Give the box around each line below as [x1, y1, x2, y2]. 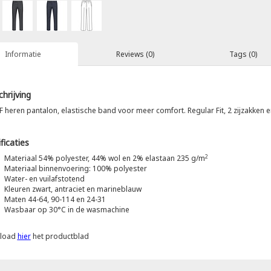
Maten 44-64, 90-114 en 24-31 [4, 194, 106, 205]
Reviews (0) [116, 49, 154, 60]
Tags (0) [229, 49, 257, 60]
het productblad [30, 231, 89, 242]
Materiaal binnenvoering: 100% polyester [4, 163, 147, 174]
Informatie [4, 49, 41, 60]
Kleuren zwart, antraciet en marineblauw [4, 184, 142, 195]
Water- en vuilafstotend [4, 174, 85, 184]
